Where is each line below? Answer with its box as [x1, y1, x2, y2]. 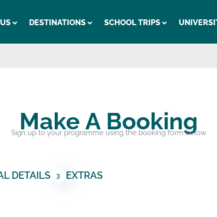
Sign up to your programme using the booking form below [11, 128, 206, 137]
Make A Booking [19, 108, 198, 135]
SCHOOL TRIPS [104, 18, 160, 27]
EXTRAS [66, 169, 103, 181]
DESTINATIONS [29, 18, 86, 27]
